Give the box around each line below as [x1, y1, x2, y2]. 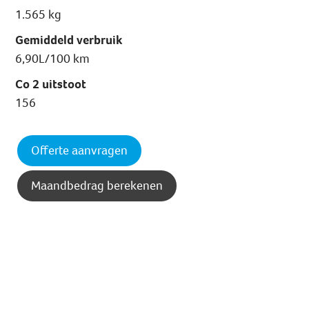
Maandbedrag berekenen [31, 177, 163, 195]
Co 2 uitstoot [15, 76, 87, 93]
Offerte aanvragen [31, 142, 128, 159]
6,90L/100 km [15, 50, 90, 68]
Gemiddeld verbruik [15, 32, 123, 49]
